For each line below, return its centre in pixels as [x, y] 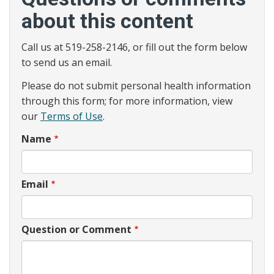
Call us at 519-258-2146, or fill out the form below [134, 47]
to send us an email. [67, 62]
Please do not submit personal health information [136, 85]
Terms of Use [72, 116]
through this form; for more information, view [127, 101]
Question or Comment [76, 229]
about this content [107, 20]
